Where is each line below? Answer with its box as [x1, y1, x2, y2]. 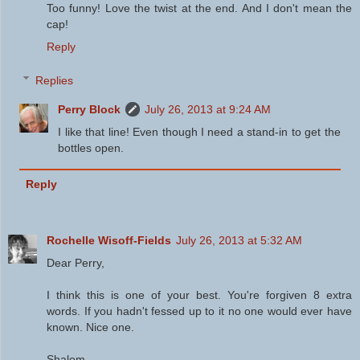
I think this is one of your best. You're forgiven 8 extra [47, 288, 352, 301]
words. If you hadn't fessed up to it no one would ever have [47, 304, 352, 317]
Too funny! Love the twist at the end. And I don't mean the [47, 2, 352, 15]
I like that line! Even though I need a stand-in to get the [58, 125, 341, 138]
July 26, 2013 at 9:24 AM [145, 102, 272, 116]
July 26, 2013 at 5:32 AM [176, 233, 302, 247]
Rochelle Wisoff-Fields [47, 233, 171, 247]
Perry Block [58, 102, 121, 116]
